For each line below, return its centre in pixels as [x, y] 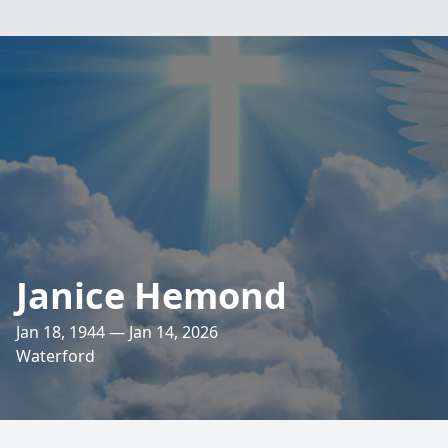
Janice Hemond [151, 295]
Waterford [55, 356]
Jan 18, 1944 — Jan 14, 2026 [117, 332]
